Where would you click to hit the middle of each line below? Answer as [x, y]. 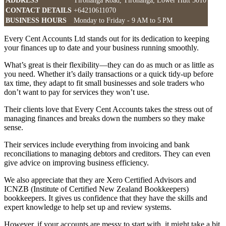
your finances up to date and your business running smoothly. [102, 48]
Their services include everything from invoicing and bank [97, 145]
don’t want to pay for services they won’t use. [77, 92]
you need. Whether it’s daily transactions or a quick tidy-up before [109, 74]
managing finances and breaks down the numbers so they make [104, 119]
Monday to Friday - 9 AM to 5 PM [123, 21]
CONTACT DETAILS [39, 11]
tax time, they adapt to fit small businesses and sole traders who [104, 83]
